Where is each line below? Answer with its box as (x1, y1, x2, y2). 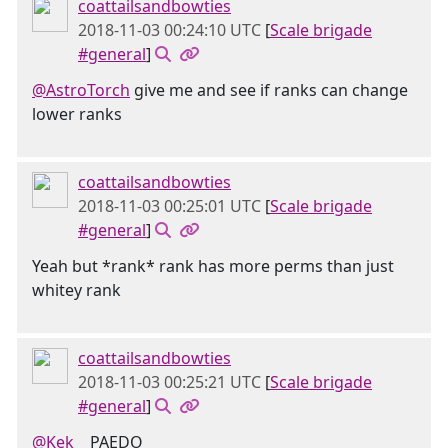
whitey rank (32, 279, 121, 301)
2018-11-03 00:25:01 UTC (78, 195, 261, 217)
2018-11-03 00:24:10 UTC (78, 19, 261, 41)
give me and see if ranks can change (130, 79, 408, 101)
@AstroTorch (32, 79, 130, 101)
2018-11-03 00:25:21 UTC (78, 371, 261, 393)
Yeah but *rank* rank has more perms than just (32, 255, 394, 277)
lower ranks (32, 103, 122, 125)
